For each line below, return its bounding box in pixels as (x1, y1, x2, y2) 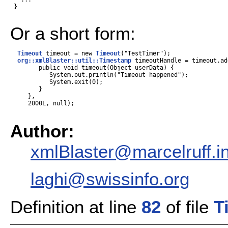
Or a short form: (10, 23, 135, 43)
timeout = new (42, 49, 96, 57)
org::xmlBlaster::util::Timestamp (17, 56, 131, 64)
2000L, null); (10, 99, 74, 107)
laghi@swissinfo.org (31, 169, 189, 189)
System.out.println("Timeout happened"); (10, 71, 188, 78)
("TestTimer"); (121, 49, 170, 57)
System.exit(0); (10, 78, 103, 85)
